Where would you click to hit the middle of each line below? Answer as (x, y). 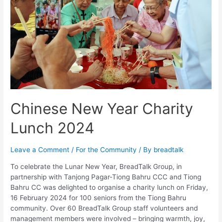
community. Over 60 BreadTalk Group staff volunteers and (104, 208)
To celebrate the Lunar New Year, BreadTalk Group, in (96, 166)
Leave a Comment (40, 150)
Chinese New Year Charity (102, 109)
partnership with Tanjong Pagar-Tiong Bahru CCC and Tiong (106, 177)
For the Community (107, 150)
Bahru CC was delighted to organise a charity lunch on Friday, (110, 187)
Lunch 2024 (53, 128)
